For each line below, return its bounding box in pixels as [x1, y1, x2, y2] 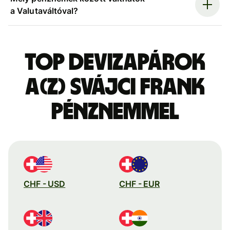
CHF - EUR [119, 178, 160, 189]
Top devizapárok [25, 50, 205, 74]
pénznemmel [51, 100, 179, 124]
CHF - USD [24, 178, 66, 189]
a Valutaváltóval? [10, 5, 79, 16]
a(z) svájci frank [25, 75, 205, 99]
